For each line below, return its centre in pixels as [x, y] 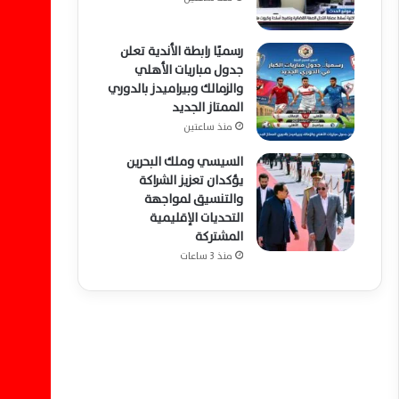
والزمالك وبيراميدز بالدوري [175, 89]
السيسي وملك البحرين [185, 162]
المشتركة [219, 236]
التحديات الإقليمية [196, 218]
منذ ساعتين [208, 127]
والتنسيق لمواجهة [194, 199]
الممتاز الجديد [208, 107]
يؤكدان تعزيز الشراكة [191, 180]
